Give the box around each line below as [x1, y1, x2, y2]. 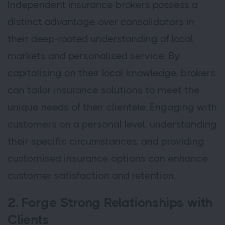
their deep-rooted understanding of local [8, 33, 193, 45]
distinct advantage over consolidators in [8, 16, 194, 28]
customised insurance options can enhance [8, 153, 208, 165]
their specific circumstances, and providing [8, 136, 204, 148]
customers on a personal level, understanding [8, 119, 217, 131]
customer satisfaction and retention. [8, 170, 176, 182]
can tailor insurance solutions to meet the [8, 84, 200, 96]
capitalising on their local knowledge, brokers [8, 67, 215, 79]
